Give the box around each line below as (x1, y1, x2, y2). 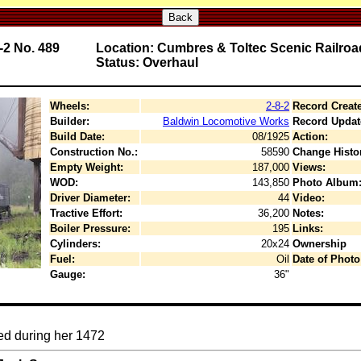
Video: (293, 192, 325, 204)
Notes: (293, 207, 324, 219)
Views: (293, 161, 326, 173)
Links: (293, 222, 323, 234)
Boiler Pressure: (50, 222, 131, 234)
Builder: (50, 115, 89, 127)
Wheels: (50, 100, 89, 112)
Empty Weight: (50, 161, 123, 173)
